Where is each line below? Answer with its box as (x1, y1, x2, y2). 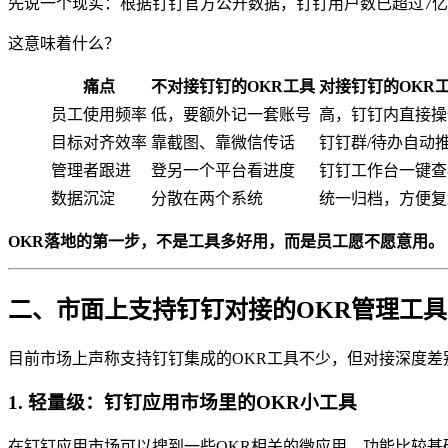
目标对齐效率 (51, 133, 147, 151)
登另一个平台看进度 (151, 161, 295, 179)
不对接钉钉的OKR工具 (151, 77, 315, 95)
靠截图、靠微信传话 (151, 133, 295, 151)
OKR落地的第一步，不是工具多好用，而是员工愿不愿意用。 (8, 232, 444, 250)
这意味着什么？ (8, 34, 120, 52)
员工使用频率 (51, 105, 147, 123)
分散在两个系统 (151, 189, 263, 207)
